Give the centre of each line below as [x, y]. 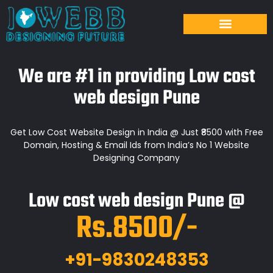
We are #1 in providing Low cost [136, 77]
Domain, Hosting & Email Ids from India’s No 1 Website [136, 145]
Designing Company [136, 158]
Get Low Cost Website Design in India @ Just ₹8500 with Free [136, 133]
